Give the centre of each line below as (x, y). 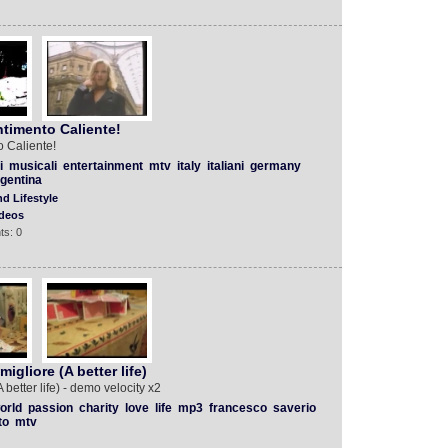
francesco (237, 408)
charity (98, 408)
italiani (225, 166)
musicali (32, 166)
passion (50, 408)
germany (275, 166)
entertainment (102, 166)
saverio (294, 408)
